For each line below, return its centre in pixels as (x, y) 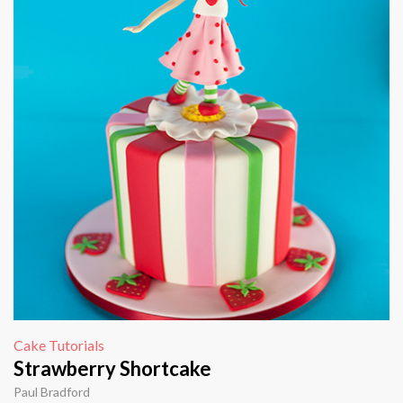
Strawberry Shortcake (112, 369)
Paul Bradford (52, 392)
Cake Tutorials (59, 345)
